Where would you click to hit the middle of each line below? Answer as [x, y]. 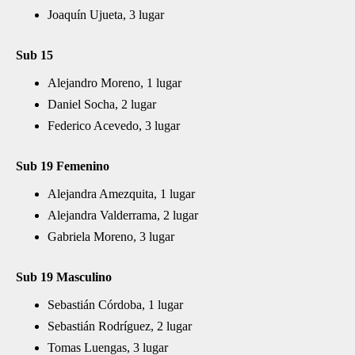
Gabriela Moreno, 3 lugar [111, 237]
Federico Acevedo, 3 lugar [114, 126]
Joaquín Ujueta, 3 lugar [106, 15]
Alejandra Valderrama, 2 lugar [123, 215]
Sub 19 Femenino [63, 166]
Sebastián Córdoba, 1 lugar [115, 305]
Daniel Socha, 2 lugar [102, 104]
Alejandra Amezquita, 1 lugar [121, 194]
